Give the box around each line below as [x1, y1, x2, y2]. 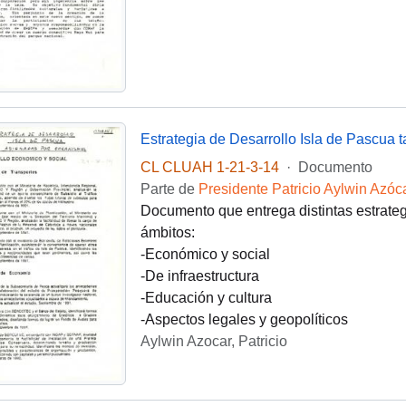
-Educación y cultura [140, 289, 272, 305]
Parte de [140, 180, 198, 197]
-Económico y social [140, 246, 270, 262]
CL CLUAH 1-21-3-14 [140, 159, 279, 175]
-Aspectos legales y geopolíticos [140, 311, 348, 327]
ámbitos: [140, 224, 195, 240]
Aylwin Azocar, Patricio [140, 333, 287, 349]
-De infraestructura [140, 267, 259, 284]
